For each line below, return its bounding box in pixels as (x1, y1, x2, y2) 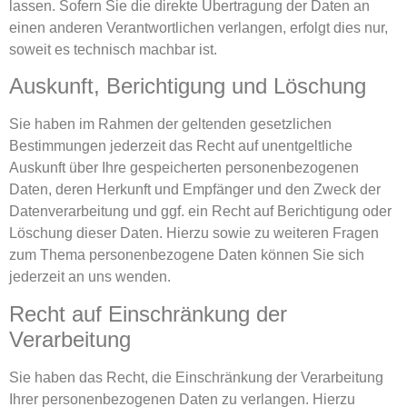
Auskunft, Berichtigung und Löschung (9, 74, 366, 99)
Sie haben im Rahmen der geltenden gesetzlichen (9, 116, 332, 133)
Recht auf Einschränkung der (9, 301, 287, 326)
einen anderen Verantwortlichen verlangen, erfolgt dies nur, (9, 19, 388, 35)
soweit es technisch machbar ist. (9, 41, 217, 57)
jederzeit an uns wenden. (9, 269, 171, 285)
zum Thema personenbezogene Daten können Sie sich (9, 247, 364, 263)
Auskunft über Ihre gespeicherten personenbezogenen (9, 160, 359, 176)
